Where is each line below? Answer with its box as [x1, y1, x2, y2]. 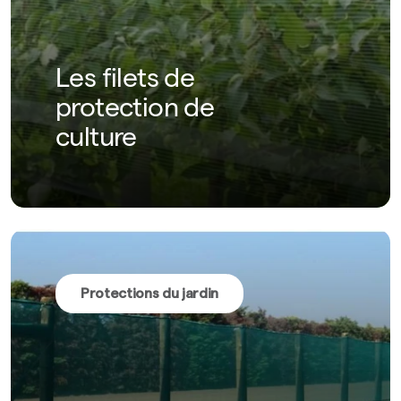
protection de [55, 98, 215, 124]
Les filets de [55, 68, 195, 95]
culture [55, 127, 137, 154]
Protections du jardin [80, 286, 219, 301]
